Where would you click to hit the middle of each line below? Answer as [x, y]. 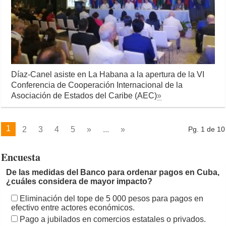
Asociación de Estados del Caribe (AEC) [84, 96]
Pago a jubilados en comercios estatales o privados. [113, 219]
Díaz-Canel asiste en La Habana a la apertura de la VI [108, 75]
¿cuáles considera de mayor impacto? [79, 182]
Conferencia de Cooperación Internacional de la [97, 85]
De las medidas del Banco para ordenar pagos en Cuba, [113, 173]
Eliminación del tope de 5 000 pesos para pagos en [112, 199]
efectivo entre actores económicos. [73, 208]
